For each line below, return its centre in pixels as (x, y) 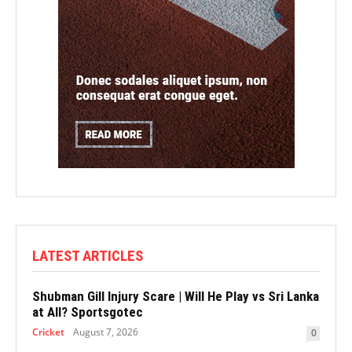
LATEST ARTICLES (88, 256)
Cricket (48, 332)
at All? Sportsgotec (88, 312)
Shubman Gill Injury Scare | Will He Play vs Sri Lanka (176, 297)
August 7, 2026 (106, 332)
